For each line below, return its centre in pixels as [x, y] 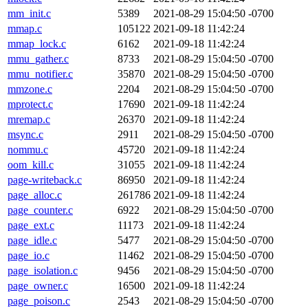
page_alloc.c [35, 195]
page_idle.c [32, 240]
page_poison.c [39, 301]
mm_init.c [29, 13]
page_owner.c [38, 286]
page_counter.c [40, 210]
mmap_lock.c [37, 44]
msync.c [25, 134]
